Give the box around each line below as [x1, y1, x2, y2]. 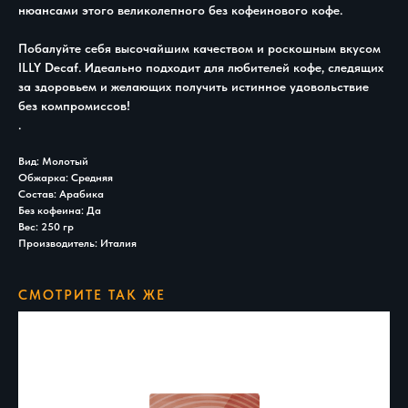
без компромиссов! [18, 97, 130, 113]
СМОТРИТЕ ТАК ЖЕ [18, 286, 166, 303]
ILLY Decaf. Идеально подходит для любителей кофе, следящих [18, 59, 383, 75]
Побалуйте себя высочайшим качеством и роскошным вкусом [18, 40, 381, 56]
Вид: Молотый [18, 154, 88, 168]
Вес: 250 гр [18, 219, 74, 233]
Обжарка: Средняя [18, 170, 113, 184]
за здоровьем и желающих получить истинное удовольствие [18, 78, 369, 94]
